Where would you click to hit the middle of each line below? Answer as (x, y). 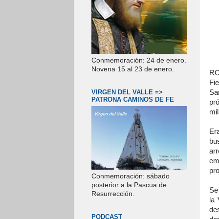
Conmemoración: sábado (131, 176)
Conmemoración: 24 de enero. (139, 60)
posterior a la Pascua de (129, 185)
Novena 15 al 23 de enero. (133, 69)
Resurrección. (113, 194)
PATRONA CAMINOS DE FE (133, 99)
